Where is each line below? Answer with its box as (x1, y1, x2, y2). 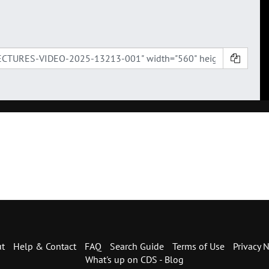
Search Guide (109, 240, 164, 253)
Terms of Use (172, 240, 225, 253)
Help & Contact (13, 240, 76, 253)
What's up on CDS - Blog (85, 253, 184, 266)
